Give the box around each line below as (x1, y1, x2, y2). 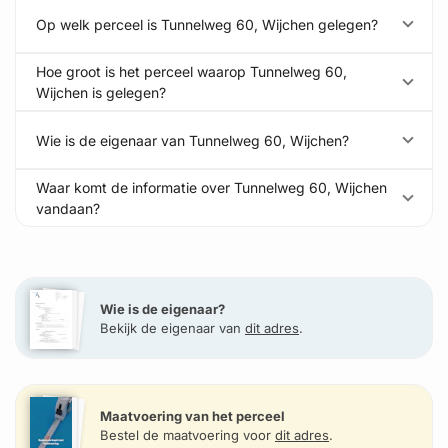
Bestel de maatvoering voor (100, 426, 275, 443)
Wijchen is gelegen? (36, 84, 166, 101)
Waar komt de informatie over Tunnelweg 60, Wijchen (36, 179, 387, 196)
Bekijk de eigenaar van (100, 320, 245, 336)
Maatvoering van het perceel (100, 407, 285, 424)
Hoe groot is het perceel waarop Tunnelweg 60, (36, 63, 347, 80)
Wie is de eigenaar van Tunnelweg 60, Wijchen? (36, 131, 349, 149)
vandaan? (36, 200, 100, 217)
